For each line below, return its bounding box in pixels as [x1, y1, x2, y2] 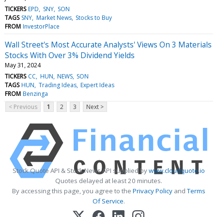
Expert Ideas [80, 80, 114, 89]
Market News [36, 13, 72, 22]
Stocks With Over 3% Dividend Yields [5, 49, 135, 61]
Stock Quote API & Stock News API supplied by [12, 166, 149, 175]
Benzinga [23, 89, 48, 98]
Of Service [92, 196, 124, 205]
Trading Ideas [38, 80, 77, 89]
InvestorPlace [23, 22, 60, 31]
